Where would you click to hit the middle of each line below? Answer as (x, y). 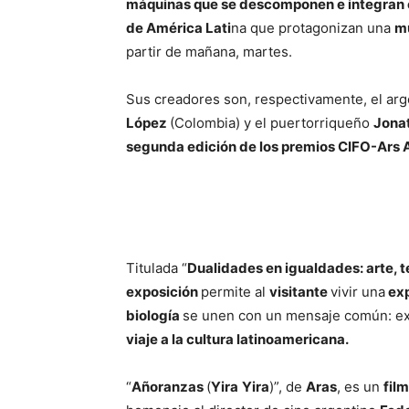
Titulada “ (157, 268)
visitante (300, 292)
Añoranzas (169, 387)
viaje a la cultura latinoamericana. (237, 339)
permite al (235, 292)
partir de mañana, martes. (209, 52)
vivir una (358, 292)
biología (154, 315)
